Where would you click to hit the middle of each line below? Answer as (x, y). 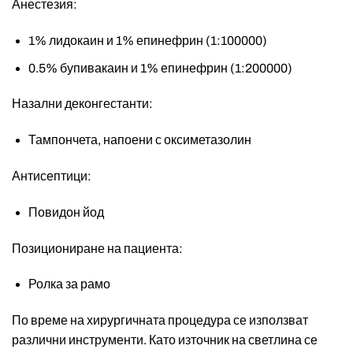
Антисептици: (52, 176)
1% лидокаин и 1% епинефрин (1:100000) (147, 41)
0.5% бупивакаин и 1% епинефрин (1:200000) (160, 68)
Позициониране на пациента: (97, 248)
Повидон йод (66, 212)
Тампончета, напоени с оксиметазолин (139, 140)
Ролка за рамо (69, 284)
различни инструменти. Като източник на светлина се (165, 340)
